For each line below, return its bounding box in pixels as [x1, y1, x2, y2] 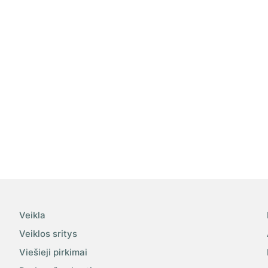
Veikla [19, 209, 46, 221]
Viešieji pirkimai [19, 246, 88, 258]
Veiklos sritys [19, 228, 78, 240]
